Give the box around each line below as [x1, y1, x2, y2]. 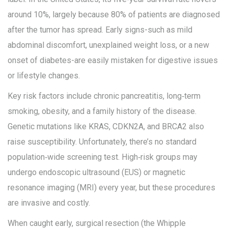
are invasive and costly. [8, 198, 90, 208]
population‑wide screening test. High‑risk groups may [8, 152, 197, 162]
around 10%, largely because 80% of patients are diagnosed [8, 10, 220, 20]
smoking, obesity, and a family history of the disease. [8, 106, 196, 117]
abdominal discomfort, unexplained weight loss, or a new [8, 40, 209, 50]
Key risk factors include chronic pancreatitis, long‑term [8, 91, 201, 101]
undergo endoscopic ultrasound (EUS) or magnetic [8, 167, 185, 178]
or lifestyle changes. [8, 71, 80, 81]
